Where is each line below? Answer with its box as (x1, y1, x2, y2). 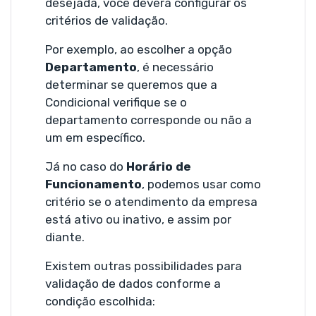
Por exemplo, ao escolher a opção (45, 42, 232, 56)
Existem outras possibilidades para (45, 258, 242, 273)
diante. (45, 229, 85, 244)
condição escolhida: (45, 293, 155, 308)
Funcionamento (45, 176, 142, 191)
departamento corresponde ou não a (45, 112, 252, 127)
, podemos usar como (142, 176, 261, 191)
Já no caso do (45, 159, 126, 174)
